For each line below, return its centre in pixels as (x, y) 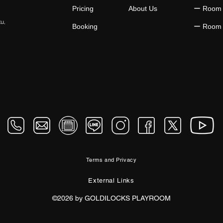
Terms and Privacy (111, 160)
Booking (85, 26)
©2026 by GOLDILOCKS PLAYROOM (111, 198)
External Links (111, 180)
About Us (143, 8)
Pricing (83, 8)
